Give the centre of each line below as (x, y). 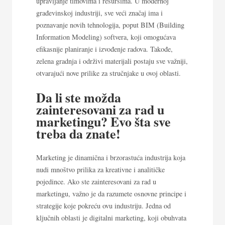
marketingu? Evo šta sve (103, 122)
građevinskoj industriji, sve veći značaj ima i (99, 13)
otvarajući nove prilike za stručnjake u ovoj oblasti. (108, 73)
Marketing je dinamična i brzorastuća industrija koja (111, 158)
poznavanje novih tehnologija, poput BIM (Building (110, 25)
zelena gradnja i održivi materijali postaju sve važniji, (112, 61)
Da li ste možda (79, 98)
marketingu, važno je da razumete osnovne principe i (111, 194)
